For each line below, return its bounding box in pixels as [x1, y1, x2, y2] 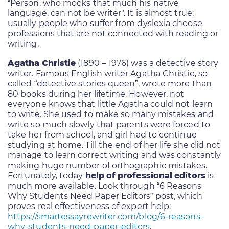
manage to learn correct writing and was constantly [8, 150, 221, 160]
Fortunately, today [8, 170, 85, 180]
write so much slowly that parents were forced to [8, 119, 210, 129]
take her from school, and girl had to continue [8, 129, 197, 140]
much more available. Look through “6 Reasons [8, 180, 202, 191]
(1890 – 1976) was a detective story [76, 58, 219, 68]
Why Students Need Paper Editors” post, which [8, 191, 203, 201]
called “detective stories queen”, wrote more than [8, 78, 212, 88]
